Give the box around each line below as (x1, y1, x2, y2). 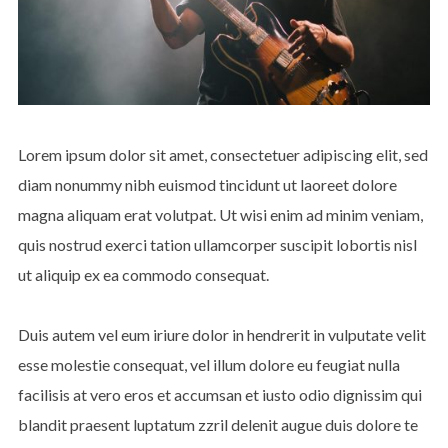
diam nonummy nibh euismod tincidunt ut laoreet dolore (17, 174, 397, 194)
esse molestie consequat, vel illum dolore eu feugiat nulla (17, 354, 400, 374)
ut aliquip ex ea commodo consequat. (17, 264, 269, 284)
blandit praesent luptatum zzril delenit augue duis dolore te (17, 414, 418, 434)
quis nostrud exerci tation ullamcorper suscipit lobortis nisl (17, 234, 417, 254)
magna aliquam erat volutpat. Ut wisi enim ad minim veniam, (17, 204, 423, 224)
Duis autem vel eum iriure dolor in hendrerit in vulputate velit (17, 324, 426, 344)
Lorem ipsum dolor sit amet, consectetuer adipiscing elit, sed (17, 144, 428, 164)
